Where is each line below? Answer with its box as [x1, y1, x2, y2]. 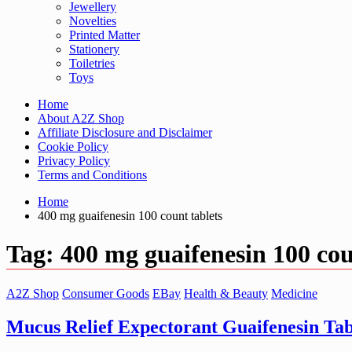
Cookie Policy [38, 140, 108, 153]
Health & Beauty [184, 286, 268, 300]
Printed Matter [69, 28, 140, 42]
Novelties [69, 14, 116, 27]
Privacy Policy [38, 154, 110, 167]
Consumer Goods [62, 286, 149, 300]
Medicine [271, 286, 317, 300]
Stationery [69, 42, 119, 56]
